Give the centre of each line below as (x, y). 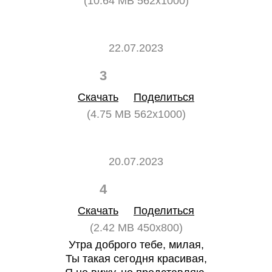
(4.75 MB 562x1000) (136, 114)
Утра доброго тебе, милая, (136, 245)
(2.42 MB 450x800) (136, 228)
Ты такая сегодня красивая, (136, 259)
